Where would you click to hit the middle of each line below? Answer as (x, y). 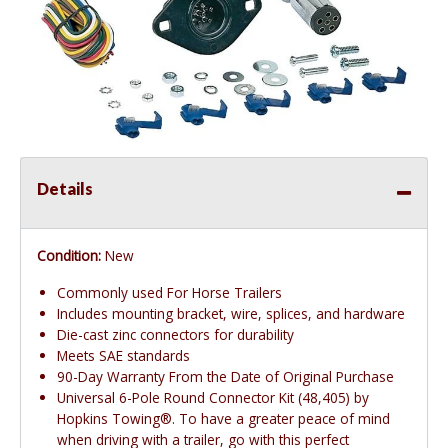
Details (65, 189)
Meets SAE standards (123, 356)
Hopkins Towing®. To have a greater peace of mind (223, 419)
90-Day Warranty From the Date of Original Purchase (225, 377)
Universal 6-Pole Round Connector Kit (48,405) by (213, 398)
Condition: (69, 256)
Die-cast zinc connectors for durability (175, 335)
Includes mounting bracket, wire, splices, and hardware (231, 314)
